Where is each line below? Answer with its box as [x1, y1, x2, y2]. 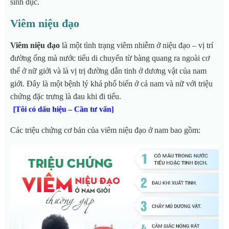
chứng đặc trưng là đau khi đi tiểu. [10, 92, 123, 101]
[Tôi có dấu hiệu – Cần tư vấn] [14, 105, 112, 113]
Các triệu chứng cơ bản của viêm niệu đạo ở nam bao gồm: [10, 126, 200, 135]
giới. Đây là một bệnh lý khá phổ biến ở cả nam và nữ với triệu [10, 79, 213, 88]
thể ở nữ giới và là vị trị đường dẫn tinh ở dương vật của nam [10, 66, 207, 76]
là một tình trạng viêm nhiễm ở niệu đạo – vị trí [60, 41, 213, 50]
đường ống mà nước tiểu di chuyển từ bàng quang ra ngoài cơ [10, 54, 210, 63]
